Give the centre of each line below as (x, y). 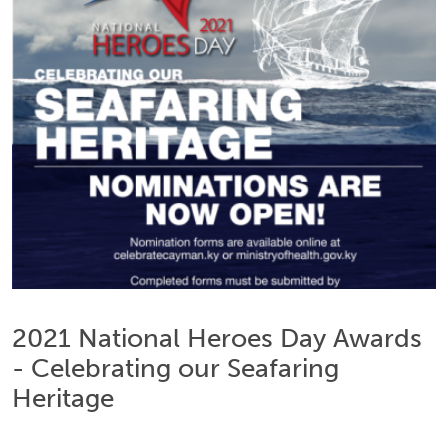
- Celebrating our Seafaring (175, 368)
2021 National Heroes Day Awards (217, 338)
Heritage (63, 398)
